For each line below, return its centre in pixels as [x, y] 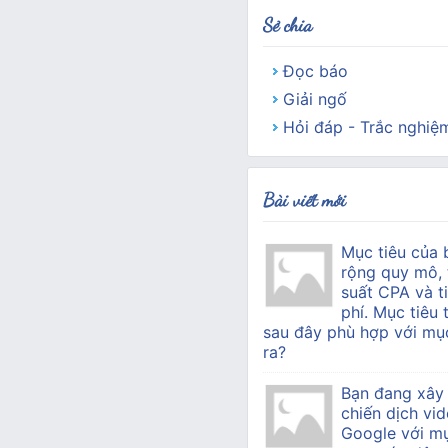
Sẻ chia [287, 24]
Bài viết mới [304, 199]
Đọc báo [315, 71]
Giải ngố [314, 99]
